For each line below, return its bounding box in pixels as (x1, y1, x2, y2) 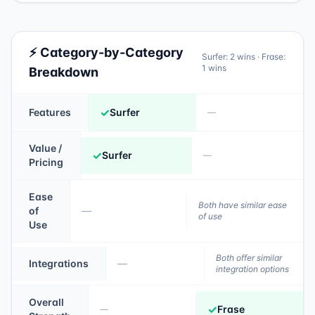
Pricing (29, 156, 63, 168)
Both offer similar (216, 252, 282, 263)
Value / (29, 142, 62, 154)
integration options (216, 264, 289, 274)
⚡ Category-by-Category (29, 45, 184, 60)
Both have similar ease (198, 200, 287, 210)
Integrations (29, 257, 89, 269)
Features (29, 106, 71, 118)
